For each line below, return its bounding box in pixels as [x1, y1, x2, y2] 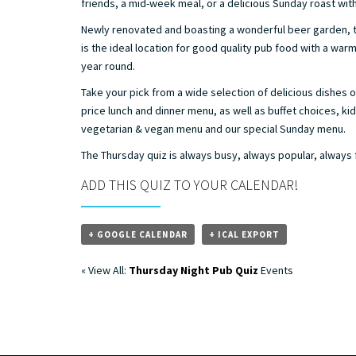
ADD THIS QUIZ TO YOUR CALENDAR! [81, 175, 298, 194]
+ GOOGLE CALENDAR [88, 228, 188, 240]
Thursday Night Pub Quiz [129, 262, 258, 277]
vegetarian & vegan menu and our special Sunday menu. [81, 121, 346, 136]
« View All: [81, 262, 129, 277]
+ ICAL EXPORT [209, 228, 280, 240]
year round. [81, 58, 135, 73]
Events [258, 262, 293, 277]
